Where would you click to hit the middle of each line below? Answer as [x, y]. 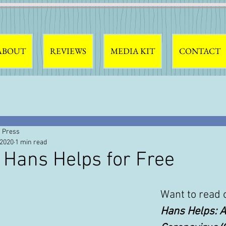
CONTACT [200, 51]
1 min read [31, 143]
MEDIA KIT [133, 51]
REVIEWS [68, 51]
